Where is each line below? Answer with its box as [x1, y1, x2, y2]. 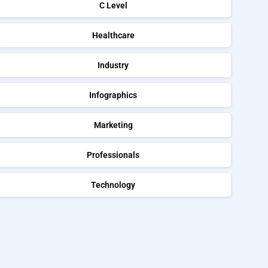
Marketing [93, 120, 133, 130]
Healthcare [92, 30, 135, 40]
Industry [98, 60, 129, 70]
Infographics [89, 90, 138, 100]
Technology [91, 179, 136, 190]
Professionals [87, 150, 140, 160]
